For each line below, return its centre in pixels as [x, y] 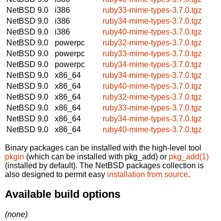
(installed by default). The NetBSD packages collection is [104, 165]
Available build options [63, 194]
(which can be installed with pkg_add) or [96, 156]
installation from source [147, 174]
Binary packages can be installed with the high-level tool [103, 147]
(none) [16, 214]
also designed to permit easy [56, 174]
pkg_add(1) [189, 156]
